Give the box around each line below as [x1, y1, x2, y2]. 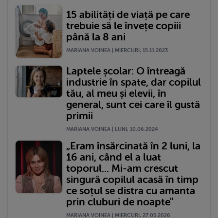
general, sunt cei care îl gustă [66, 99, 200, 111]
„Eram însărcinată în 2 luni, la [66, 140, 200, 152]
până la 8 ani [66, 31, 126, 43]
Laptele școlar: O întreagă [66, 65, 185, 77]
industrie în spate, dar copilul [66, 76, 201, 89]
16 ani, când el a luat [66, 151, 161, 163]
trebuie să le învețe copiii [66, 20, 181, 32]
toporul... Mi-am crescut [66, 163, 178, 175]
